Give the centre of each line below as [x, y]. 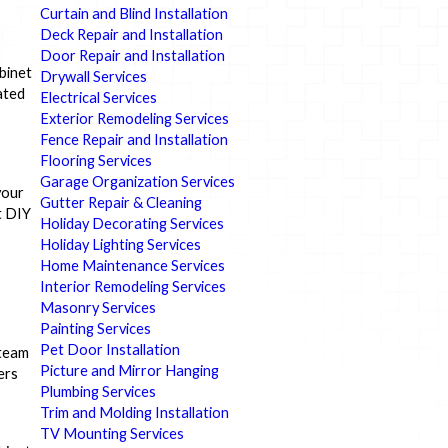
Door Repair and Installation [132, 55]
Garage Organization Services [137, 181]
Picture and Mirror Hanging [129, 370]
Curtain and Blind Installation [133, 13]
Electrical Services [98, 97]
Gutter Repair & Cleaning [120, 202]
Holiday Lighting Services [120, 244]
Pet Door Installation [109, 349]
